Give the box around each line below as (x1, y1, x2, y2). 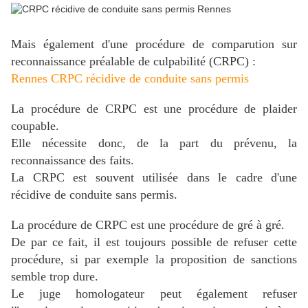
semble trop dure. (11, 269, 98, 284)
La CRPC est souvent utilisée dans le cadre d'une (11, 170, 297, 185)
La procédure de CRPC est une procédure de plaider (11, 102, 297, 116)
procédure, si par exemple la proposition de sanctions (11, 252, 297, 267)
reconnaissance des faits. (11, 153, 134, 168)
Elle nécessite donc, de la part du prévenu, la (11, 136, 297, 151)
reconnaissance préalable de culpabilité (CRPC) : (11, 54, 256, 69)
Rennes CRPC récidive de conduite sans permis (11, 71, 249, 86)
